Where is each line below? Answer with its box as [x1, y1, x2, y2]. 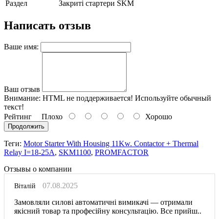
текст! [4, 102, 24, 111]
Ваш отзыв [4, 85, 40, 93]
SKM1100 [59, 148, 91, 156]
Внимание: [4, 93, 41, 102]
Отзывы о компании [4, 164, 72, 173]
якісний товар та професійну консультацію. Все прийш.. [14, 206, 201, 215]
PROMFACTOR [95, 148, 149, 156]
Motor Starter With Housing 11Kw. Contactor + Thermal [23, 139, 198, 148]
